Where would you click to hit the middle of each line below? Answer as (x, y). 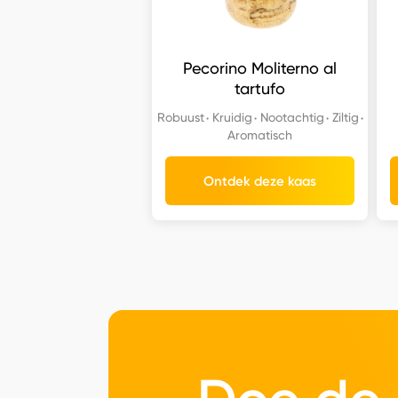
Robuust (180, 117)
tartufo (260, 89)
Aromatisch (260, 135)
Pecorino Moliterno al (260, 68)
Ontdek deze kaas (260, 181)
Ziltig (345, 117)
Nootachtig (292, 117)
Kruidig (232, 117)
